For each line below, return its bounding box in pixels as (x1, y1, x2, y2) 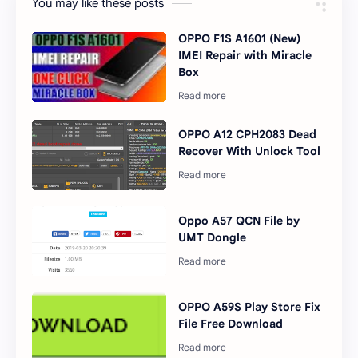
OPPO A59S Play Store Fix (178, 300, 321, 315)
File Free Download (178, 316, 284, 332)
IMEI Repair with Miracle (178, 47, 312, 62)
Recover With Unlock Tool (178, 144, 321, 159)
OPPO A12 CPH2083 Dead (178, 127, 317, 142)
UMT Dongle (178, 230, 247, 245)
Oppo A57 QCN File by (178, 213, 300, 229)
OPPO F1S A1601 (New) (178, 30, 301, 46)
